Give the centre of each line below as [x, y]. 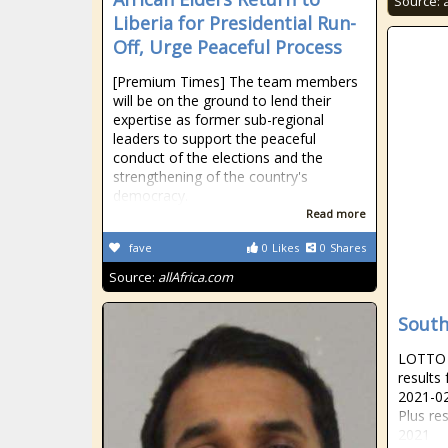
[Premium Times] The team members [235, 81]
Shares [348, 247]
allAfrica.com [195, 277]
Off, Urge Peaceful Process [227, 47]
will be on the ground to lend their [222, 100]
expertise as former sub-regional [218, 119]
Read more [336, 213]
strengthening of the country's [210, 176]
